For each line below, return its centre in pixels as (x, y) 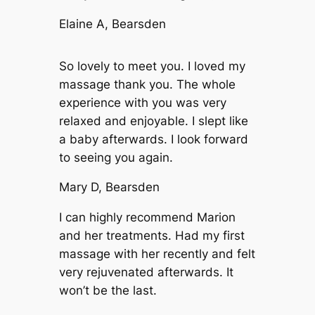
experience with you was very (142, 102)
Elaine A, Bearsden (112, 24)
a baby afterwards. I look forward (153, 139)
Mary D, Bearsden (109, 187)
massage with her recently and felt (157, 254)
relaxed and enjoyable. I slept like (153, 121)
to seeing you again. (116, 157)
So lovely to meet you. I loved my (152, 66)
